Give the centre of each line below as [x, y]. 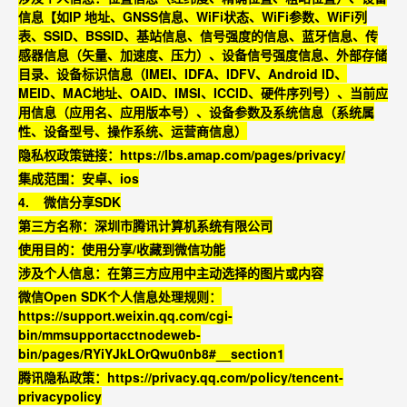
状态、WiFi [256, 16]
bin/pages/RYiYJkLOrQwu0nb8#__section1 [151, 353]
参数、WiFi [322, 16]
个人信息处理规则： [164, 296]
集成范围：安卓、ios [79, 178]
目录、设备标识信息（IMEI [95, 74]
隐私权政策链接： [69, 154]
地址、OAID [127, 93]
